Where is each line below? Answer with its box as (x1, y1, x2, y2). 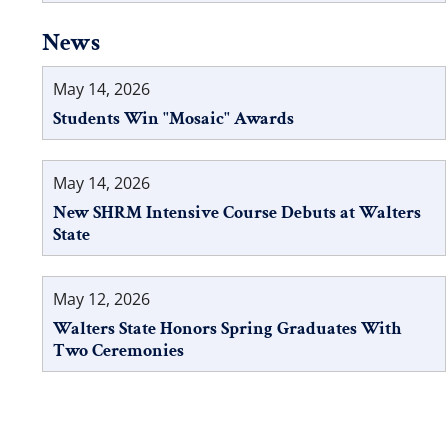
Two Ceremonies (52, 338, 184, 362)
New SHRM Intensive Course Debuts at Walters (52, 200, 421, 224)
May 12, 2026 (52, 287, 150, 310)
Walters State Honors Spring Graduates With (52, 316, 401, 340)
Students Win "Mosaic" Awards (52, 106, 294, 130)
